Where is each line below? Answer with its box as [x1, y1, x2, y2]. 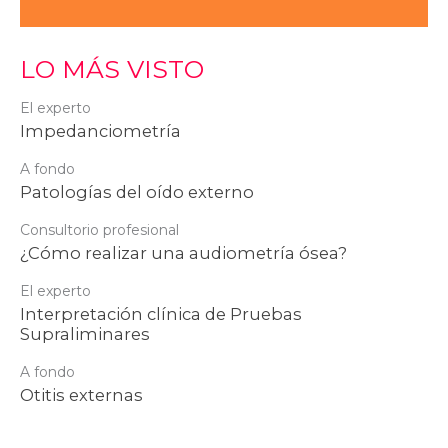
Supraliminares [20, 323, 150, 344]
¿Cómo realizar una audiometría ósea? [20, 242, 347, 263]
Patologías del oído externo [20, 181, 254, 202]
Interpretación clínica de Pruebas [20, 303, 302, 324]
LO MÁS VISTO [20, 53, 204, 84]
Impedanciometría [20, 120, 181, 141]
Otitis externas [20, 384, 143, 405]
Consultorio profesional [20, 220, 179, 239]
